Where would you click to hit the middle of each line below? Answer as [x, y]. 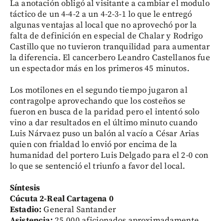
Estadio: [26, 210]
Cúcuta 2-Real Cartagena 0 [62, 199]
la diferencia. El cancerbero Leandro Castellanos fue [110, 58]
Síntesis [25, 188]
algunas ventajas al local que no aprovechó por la [104, 25]
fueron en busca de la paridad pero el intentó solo [105, 112]
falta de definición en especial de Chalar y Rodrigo [107, 36]
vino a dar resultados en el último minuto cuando [104, 123]
